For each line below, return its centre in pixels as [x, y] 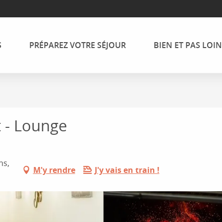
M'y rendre [54, 170]
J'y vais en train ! [127, 170]
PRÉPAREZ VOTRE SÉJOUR [78, 45]
